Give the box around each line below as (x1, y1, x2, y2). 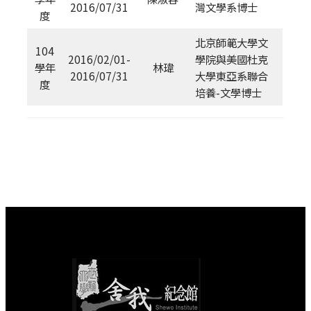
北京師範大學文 (195, 34, 269, 50)
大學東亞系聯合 (195, 67, 269, 83)
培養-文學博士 (195, 84, 262, 100)
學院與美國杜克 (195, 51, 269, 67)
